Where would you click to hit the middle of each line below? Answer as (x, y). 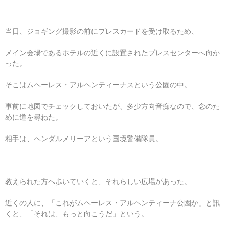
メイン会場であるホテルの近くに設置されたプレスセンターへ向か (112, 52)
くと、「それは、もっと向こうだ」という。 (77, 213)
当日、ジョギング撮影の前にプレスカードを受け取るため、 (102, 31)
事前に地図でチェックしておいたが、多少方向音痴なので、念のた (112, 106)
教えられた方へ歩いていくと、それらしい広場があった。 (98, 181)
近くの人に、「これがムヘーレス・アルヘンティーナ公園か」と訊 (112, 203)
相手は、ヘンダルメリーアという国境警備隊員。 (84, 138)
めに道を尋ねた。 (34, 117)
